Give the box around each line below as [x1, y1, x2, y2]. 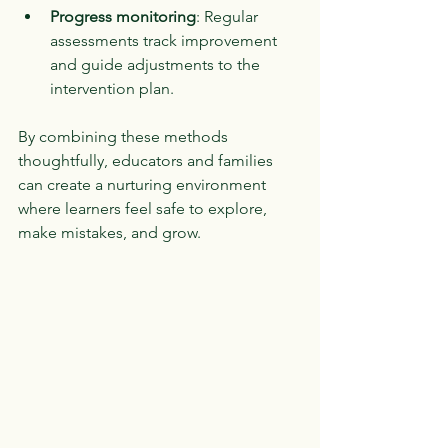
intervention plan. [50, 79, 174, 98]
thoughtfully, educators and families [18, 151, 277, 170]
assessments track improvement [50, 31, 281, 50]
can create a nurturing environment [18, 175, 270, 194]
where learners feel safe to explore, [18, 199, 271, 218]
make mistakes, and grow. [18, 223, 201, 242]
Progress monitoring [50, 7, 196, 26]
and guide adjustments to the [50, 55, 264, 74]
